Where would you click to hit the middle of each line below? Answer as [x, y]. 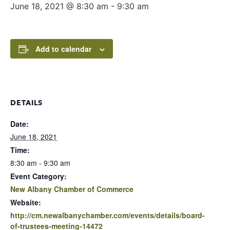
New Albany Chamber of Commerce [72, 189]
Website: [26, 203]
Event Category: [39, 176]
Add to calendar [63, 49]
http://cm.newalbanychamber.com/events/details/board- [108, 215]
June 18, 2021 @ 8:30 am [59, 6]
